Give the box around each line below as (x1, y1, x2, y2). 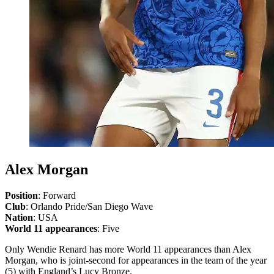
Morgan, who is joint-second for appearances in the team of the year (5, 255, 267, 266)
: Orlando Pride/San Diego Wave (26, 201, 153, 212)
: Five (97, 223, 119, 234)
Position (5, 190, 38, 201)
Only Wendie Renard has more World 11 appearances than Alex (5, 244, 251, 255)
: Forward (38, 190, 76, 201)
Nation (5, 212, 33, 223)
